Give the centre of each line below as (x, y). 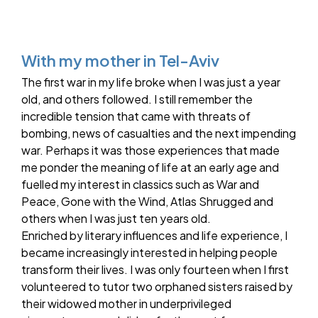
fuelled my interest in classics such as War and (140, 185)
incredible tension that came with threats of (136, 116)
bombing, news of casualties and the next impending (159, 133)
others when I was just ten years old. (116, 219)
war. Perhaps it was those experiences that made (150, 150)
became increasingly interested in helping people (149, 253)
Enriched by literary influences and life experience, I (154, 236)
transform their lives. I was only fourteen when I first (155, 270)
